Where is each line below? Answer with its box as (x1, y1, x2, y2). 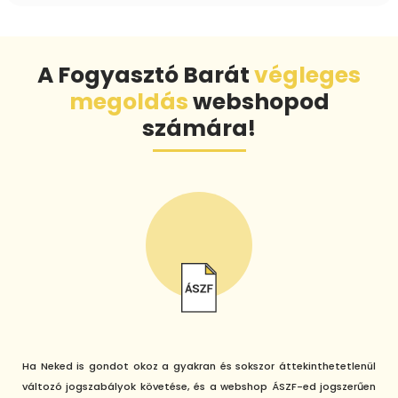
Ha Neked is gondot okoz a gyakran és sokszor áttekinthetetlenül (22, 359, 376, 374)
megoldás (68, 85, 188, 117)
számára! (142, 112, 256, 144)
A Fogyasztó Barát (37, 59, 254, 91)
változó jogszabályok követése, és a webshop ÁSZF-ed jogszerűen (22, 379, 376, 394)
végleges (254, 59, 361, 91)
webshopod (187, 85, 330, 117)
